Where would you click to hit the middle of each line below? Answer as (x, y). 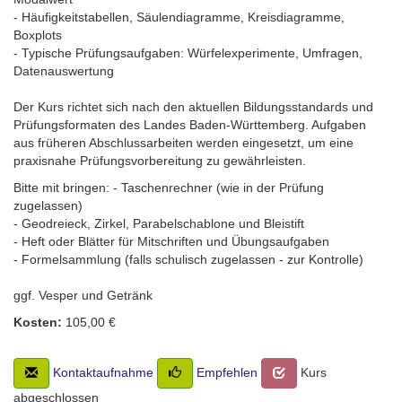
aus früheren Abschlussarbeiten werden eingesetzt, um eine (184, 143)
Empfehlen (227, 372)
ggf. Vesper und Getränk (83, 296)
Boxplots (38, 35)
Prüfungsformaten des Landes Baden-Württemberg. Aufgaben (190, 125)
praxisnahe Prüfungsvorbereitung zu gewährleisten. (160, 161)
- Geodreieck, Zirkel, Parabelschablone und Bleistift (159, 224)
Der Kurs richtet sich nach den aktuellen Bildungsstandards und (193, 107)
